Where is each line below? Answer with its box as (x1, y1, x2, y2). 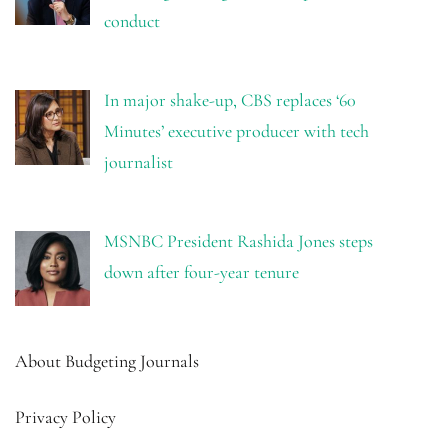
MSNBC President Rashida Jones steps (103, 229, 373, 252)
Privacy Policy (15, 405, 116, 428)
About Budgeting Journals (15, 349, 199, 372)
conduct (103, 10, 160, 33)
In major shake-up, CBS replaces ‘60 (103, 89, 356, 112)
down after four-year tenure (103, 260, 299, 283)
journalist (103, 151, 173, 174)
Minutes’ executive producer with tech (103, 120, 369, 143)
